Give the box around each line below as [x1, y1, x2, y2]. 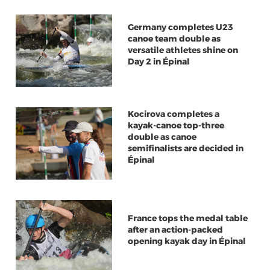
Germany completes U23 [127, 22, 233, 33]
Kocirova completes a [127, 108, 219, 120]
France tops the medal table [127, 213, 248, 224]
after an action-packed [127, 224, 223, 236]
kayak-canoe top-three [127, 120, 224, 131]
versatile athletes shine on [127, 45, 238, 56]
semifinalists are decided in [127, 143, 243, 154]
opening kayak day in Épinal [127, 236, 246, 247]
